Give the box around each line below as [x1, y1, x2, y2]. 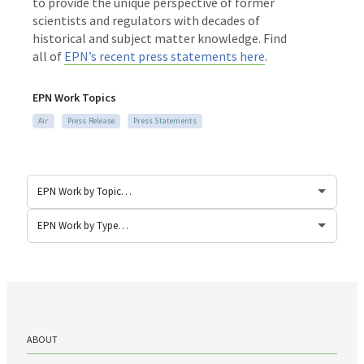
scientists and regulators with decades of [32, 11, 260, 28]
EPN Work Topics [32, 89, 116, 105]
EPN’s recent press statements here [64, 47, 265, 64]
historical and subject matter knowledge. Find [32, 29, 287, 46]
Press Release [67, 115, 115, 126]
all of [32, 47, 64, 64]
